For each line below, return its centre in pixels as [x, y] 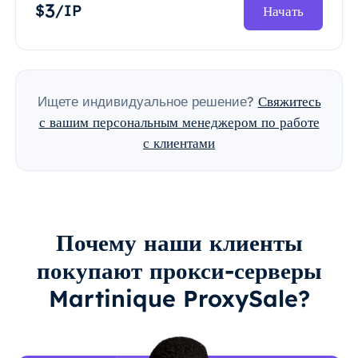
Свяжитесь [289, 101]
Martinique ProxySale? [179, 298]
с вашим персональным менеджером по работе [179, 122]
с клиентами [179, 143]
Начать [284, 11]
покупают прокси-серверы [179, 270]
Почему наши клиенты [179, 243]
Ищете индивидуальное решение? [145, 101]
